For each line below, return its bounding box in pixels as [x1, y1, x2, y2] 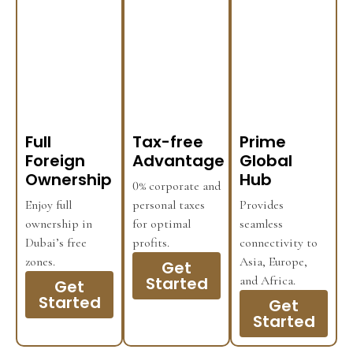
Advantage [132, 149, 225, 172]
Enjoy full [25, 196, 72, 213]
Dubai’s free [25, 234, 87, 251]
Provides [240, 196, 284, 213]
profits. [132, 234, 169, 251]
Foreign [25, 149, 85, 172]
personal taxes [132, 196, 205, 213]
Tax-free [132, 130, 203, 153]
